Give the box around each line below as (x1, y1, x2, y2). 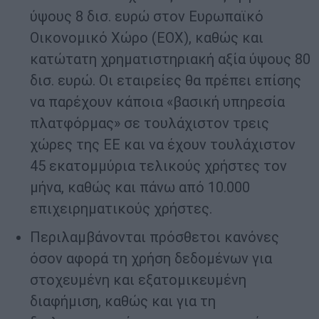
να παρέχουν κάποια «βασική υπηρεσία (30, 93, 285, 111)
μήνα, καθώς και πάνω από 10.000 (30, 179, 250, 197)
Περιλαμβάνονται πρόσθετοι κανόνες (30, 229, 279, 246)
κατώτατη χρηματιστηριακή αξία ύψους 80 (30, 51, 310, 68)
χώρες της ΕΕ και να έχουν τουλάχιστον (30, 136, 296, 154)
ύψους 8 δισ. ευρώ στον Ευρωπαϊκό (30, 8, 263, 26)
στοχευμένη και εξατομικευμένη (30, 271, 246, 289)
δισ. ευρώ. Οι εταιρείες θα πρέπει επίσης (30, 72, 301, 90)
